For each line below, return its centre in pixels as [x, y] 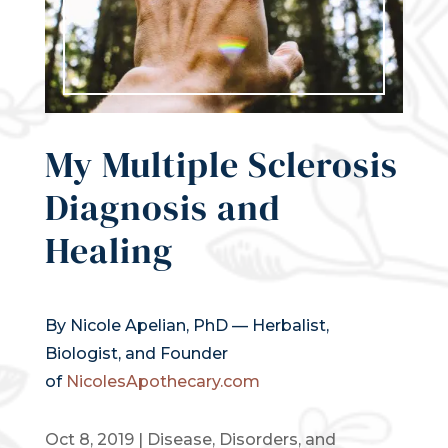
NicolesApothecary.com [162, 382]
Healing [108, 251]
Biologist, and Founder [136, 354]
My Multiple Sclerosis [221, 165]
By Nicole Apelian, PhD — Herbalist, [186, 326]
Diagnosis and [162, 208]
